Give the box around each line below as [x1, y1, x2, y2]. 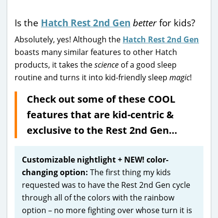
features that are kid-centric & [27, 108, 174, 121]
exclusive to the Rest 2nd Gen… [27, 123, 177, 137]
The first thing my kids [88, 166, 171, 178]
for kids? [157, 16, 195, 29]
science [94, 59, 119, 70]
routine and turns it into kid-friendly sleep [15, 72, 169, 83]
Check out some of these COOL [27, 92, 175, 106]
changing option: [22, 166, 88, 178]
